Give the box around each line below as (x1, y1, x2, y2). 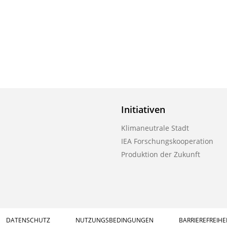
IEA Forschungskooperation (121, 136, 213, 146)
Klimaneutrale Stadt (121, 123, 189, 133)
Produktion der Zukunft (121, 149, 200, 159)
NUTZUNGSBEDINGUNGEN (75, 216, 154, 224)
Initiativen (121, 103, 165, 116)
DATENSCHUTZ (6, 216, 50, 224)
